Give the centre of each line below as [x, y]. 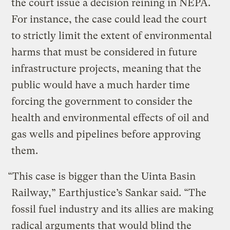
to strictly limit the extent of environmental [112, 35]
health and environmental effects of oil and [110, 118]
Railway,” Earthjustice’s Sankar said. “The [109, 193]
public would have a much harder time [101, 85]
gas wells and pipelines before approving [106, 134]
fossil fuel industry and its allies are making [113, 209]
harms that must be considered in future [104, 52]
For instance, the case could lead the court [109, 19]
